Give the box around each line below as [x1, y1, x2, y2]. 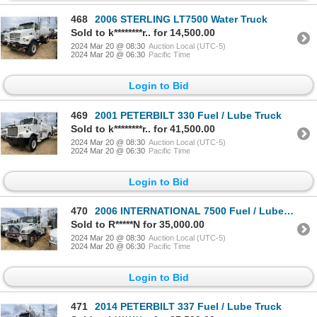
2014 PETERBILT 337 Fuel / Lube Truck [95, 301, 282, 313]
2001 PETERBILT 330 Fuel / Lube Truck [95, 109, 282, 121]
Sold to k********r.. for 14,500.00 [71, 27, 215, 39]
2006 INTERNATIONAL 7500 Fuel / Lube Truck [95, 204, 284, 217]
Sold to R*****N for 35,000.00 [71, 218, 204, 230]
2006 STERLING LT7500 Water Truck [95, 13, 267, 25]
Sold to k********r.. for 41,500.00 [71, 122, 215, 134]
